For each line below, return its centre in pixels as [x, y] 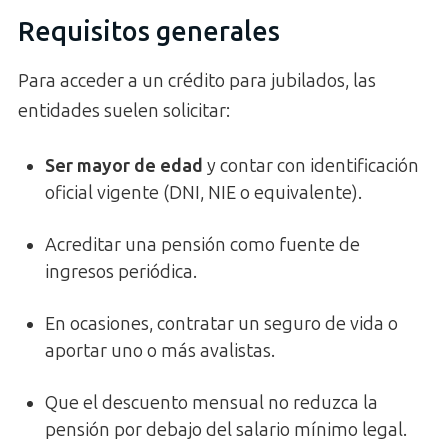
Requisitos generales [149, 32]
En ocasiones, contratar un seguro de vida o [221, 323]
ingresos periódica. [121, 271]
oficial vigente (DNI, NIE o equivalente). [203, 192]
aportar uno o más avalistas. [160, 350]
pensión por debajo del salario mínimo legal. [226, 429]
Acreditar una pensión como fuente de [202, 244]
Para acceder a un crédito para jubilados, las [197, 80]
